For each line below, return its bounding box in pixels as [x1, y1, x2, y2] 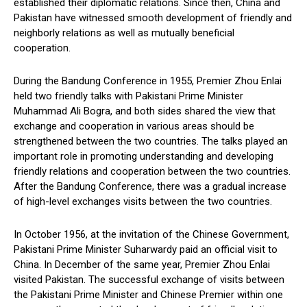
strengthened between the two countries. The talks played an [14, 135, 288, 148]
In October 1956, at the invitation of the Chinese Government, [14, 228, 289, 241]
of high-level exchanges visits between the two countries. [14, 195, 272, 208]
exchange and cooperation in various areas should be [14, 120, 254, 133]
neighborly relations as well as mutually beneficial [14, 27, 234, 40]
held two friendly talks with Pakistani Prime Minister [14, 90, 243, 103]
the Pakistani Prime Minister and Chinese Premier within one [14, 288, 283, 302]
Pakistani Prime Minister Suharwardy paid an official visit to [14, 243, 278, 256]
